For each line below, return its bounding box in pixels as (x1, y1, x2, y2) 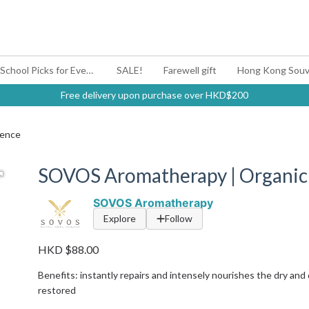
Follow (165, 212, 193, 224)
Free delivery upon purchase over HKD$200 (61, 89, 248, 101)
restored (38, 284, 77, 296)
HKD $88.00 (38, 243, 99, 256)
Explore (103, 212, 137, 224)
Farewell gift (163, 64, 217, 76)
